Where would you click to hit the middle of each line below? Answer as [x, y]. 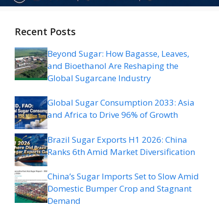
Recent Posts [45, 31]
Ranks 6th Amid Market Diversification [121, 152]
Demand [64, 201]
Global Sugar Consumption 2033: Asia [121, 103]
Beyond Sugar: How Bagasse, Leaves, [118, 53]
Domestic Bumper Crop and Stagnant [120, 189]
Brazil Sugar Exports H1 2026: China [117, 139]
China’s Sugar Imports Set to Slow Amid [123, 176]
